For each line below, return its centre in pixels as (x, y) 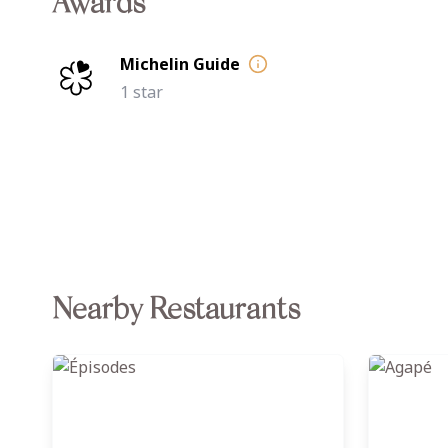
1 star (141, 92)
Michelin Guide (180, 64)
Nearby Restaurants (176, 312)
